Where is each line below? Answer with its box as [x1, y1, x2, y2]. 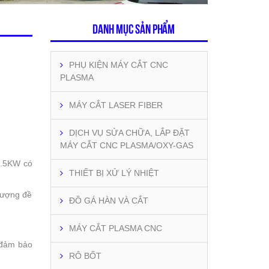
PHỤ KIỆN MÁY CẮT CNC [68, 60, 168, 70]
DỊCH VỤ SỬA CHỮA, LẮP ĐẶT [68, 128, 190, 138]
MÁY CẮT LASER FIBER [68, 100, 163, 110]
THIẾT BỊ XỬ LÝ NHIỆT [68, 168, 159, 178]
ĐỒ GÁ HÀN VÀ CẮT [68, 196, 148, 205]
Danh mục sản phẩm [92, 25, 175, 34]
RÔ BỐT [68, 251, 101, 261]
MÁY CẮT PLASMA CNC [68, 223, 162, 233]
